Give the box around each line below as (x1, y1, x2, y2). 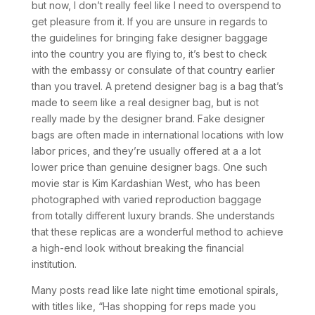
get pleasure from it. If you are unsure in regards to (31, 15, 268, 27)
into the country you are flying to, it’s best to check (31, 48, 267, 60)
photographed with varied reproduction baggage (31, 193, 262, 205)
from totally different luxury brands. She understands (31, 210, 275, 221)
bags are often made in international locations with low (31, 129, 283, 141)
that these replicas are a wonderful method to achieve (31, 226, 283, 238)
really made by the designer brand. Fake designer (31, 112, 265, 124)
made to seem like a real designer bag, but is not (31, 96, 259, 108)
